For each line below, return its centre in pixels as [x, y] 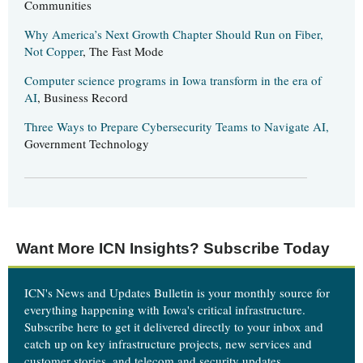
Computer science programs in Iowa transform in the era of [173, 80]
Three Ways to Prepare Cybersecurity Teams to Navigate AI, [177, 126]
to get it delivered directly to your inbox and [211, 327]
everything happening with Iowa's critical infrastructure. [165, 310]
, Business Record [83, 97]
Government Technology [87, 143]
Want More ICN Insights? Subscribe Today [173, 248]
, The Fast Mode [123, 51]
